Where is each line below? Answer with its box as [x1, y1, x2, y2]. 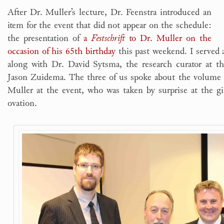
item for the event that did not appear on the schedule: [7, 17, 211, 32]
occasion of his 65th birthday [7, 43, 115, 58]
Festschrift [90, 30, 125, 45]
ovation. [7, 95, 37, 110]
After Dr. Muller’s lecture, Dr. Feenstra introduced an [7, 4, 211, 19]
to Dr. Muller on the [124, 30, 211, 45]
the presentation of [7, 30, 83, 45]
